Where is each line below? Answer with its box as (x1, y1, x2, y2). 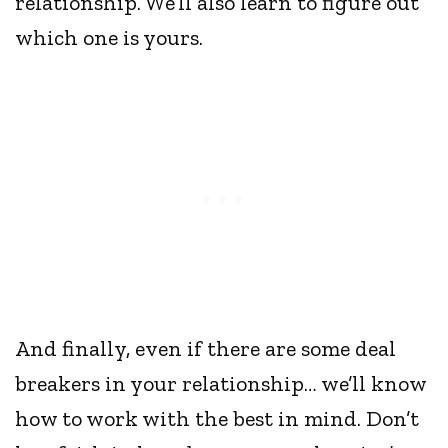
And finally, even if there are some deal (15, 335, 397, 363)
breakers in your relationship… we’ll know (15, 370, 427, 398)
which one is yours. (15, 24, 209, 52)
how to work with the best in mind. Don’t (15, 405, 420, 433)
